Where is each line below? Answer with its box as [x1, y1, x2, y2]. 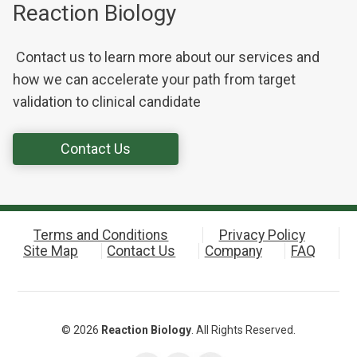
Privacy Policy [218, 227, 305, 244]
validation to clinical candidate [13, 93, 204, 111]
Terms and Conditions [33, 227, 169, 244]
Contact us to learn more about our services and [13, 49, 320, 66]
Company [204, 243, 262, 260]
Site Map [23, 243, 79, 260]
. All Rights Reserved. [191, 324, 296, 337]
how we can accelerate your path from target [13, 71, 296, 88]
